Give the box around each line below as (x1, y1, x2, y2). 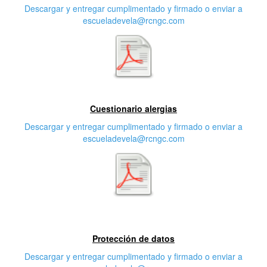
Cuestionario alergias (90, 102, 177, 114)
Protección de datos (92, 232, 175, 244)
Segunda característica (61, 83, 206, 105)
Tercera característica (65, 201, 202, 223)
